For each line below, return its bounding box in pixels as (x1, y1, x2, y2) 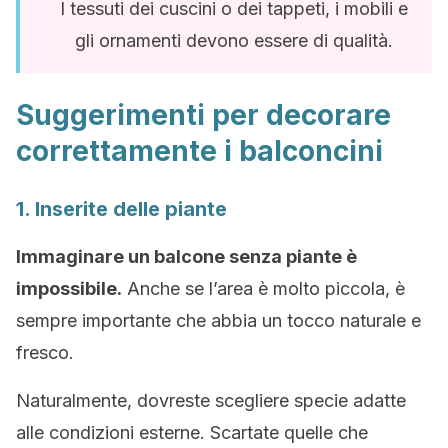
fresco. (16, 342, 74, 363)
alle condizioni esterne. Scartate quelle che (16, 422, 368, 443)
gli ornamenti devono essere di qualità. (75, 30, 393, 51)
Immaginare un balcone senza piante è (16, 246, 357, 267)
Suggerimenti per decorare (16, 98, 391, 132)
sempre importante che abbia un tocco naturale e (16, 310, 421, 331)
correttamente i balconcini (16, 134, 383, 168)
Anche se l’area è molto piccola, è (122, 278, 405, 299)
